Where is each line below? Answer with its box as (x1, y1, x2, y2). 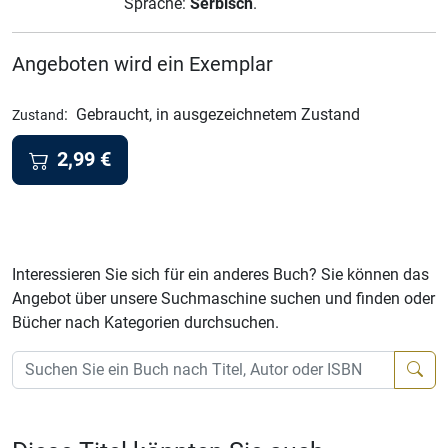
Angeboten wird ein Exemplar (12, 52, 273, 76)
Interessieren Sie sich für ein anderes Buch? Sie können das (12, 264, 429, 284)
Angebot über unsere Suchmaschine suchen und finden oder (12, 288, 435, 308)
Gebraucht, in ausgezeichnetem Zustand (76, 105, 360, 124)
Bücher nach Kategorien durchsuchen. (12, 312, 279, 332)
